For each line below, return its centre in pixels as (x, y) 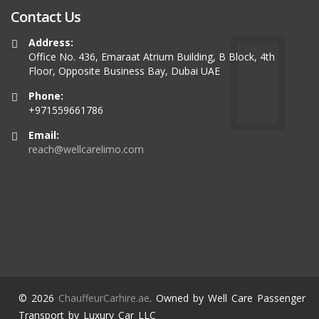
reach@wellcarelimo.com (86, 149)
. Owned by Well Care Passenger (228, 298)
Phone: (46, 96)
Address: (51, 42)
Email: (44, 135)
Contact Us (46, 17)
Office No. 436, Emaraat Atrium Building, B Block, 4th (152, 57)
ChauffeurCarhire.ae (104, 298)
